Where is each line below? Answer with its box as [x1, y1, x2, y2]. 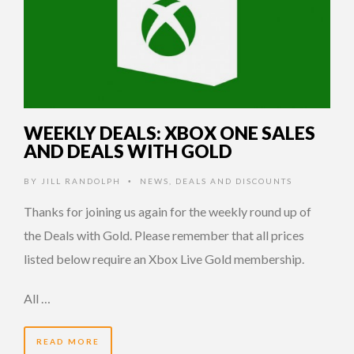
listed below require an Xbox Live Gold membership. [24, 250, 304, 266]
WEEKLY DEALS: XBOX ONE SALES [24, 121, 315, 144]
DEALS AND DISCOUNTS [175, 175, 292, 186]
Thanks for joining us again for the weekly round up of [24, 203, 311, 219]
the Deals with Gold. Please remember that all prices [24, 227, 304, 243]
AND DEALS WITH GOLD [24, 139, 232, 162]
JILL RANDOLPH [41, 175, 121, 186]
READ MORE [36, 336, 100, 346]
